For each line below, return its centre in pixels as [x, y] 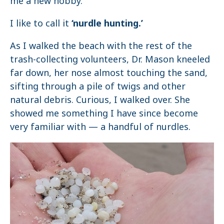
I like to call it [41, 23]
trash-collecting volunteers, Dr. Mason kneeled [110, 59]
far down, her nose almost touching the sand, [109, 72]
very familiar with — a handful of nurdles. [100, 126]
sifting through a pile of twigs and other [98, 86]
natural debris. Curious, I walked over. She [100, 99]
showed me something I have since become [104, 113]
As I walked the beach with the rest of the [101, 45]
